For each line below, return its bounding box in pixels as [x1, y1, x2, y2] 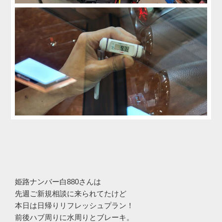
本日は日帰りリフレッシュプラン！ [15, 201, 134, 210]
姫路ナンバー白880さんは [15, 177, 101, 186]
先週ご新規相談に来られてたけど [15, 189, 126, 198]
